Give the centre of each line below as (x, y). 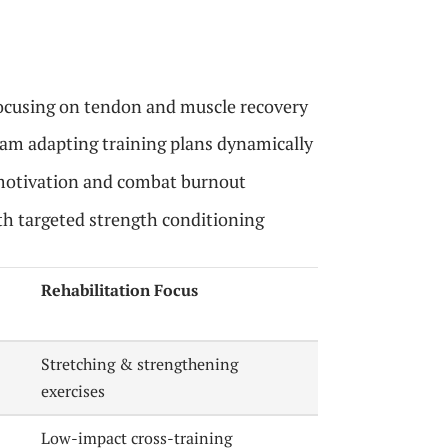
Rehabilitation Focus (120, 289)
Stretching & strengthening (140, 363)
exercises (73, 390)
